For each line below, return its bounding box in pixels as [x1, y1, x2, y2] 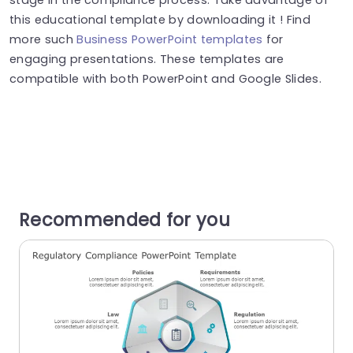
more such [9, 31, 77, 47]
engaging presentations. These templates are [9, 50, 284, 67]
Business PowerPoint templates [76, 31, 263, 47]
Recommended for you [19, 206, 231, 232]
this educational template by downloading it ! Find [9, 11, 311, 28]
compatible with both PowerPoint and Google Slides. [9, 70, 322, 87]
